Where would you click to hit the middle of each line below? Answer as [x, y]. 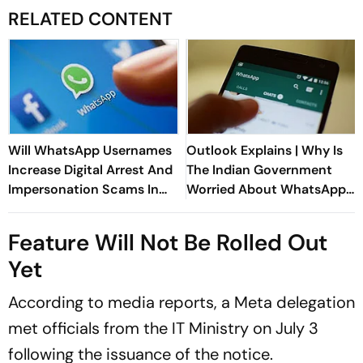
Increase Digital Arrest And [90, 169]
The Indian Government [259, 169]
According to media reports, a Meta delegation [181, 302]
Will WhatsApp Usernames [90, 150]
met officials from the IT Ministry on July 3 [163, 328]
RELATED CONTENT [90, 19]
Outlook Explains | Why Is [265, 150]
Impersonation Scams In [83, 189]
